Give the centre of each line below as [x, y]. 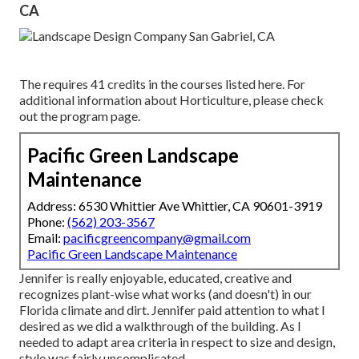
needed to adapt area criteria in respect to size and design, [177, 342]
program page [99, 116]
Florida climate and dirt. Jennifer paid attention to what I [172, 310]
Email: [45, 238]
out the [40, 116]
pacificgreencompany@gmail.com [157, 238]
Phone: [47, 222]
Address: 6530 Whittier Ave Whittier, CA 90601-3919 [175, 206]
